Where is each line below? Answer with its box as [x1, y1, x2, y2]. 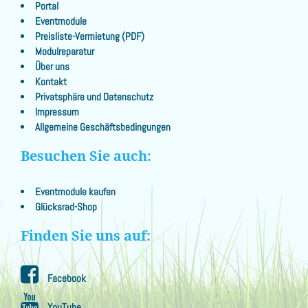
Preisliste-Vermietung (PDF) [35, 30, 145, 43]
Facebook [45, 272, 86, 285]
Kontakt [35, 75, 67, 89]
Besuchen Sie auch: [21, 146, 151, 165]
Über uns [35, 60, 70, 74]
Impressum [35, 105, 80, 119]
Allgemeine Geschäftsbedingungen [35, 120, 171, 134]
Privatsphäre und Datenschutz [35, 90, 154, 104]
